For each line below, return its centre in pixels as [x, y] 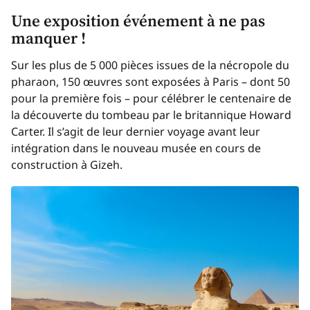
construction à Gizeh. [67, 164]
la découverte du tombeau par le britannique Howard [151, 115]
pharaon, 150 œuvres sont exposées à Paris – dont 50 [151, 81]
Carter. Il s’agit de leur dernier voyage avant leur [136, 131]
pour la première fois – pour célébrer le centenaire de [151, 98]
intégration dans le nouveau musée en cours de [136, 148]
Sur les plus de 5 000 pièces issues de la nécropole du [150, 65]
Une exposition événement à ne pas [138, 20]
